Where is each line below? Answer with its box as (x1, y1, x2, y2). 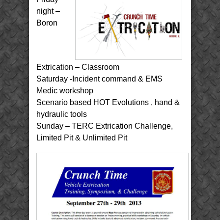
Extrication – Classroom (36, 63, 119, 71)
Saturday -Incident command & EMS (36, 75, 163, 83)
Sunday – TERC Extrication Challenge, (36, 122, 173, 130)
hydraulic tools (36, 110, 87, 118)
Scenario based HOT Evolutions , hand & (36, 98, 180, 107)
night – (36, 6, 60, 15)
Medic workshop (36, 86, 93, 95)
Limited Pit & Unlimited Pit (36, 134, 127, 142)
